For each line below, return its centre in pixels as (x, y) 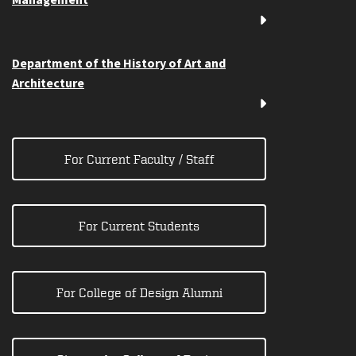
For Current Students (139, 226)
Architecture (48, 84)
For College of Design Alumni (139, 293)
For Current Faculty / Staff (139, 159)
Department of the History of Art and (119, 64)
